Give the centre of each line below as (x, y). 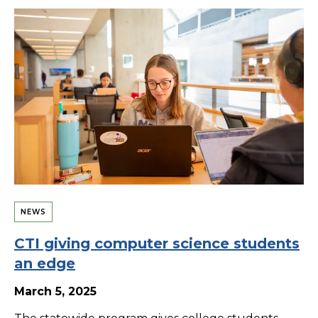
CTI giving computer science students (157, 243)
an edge (45, 263)
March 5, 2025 (55, 291)
